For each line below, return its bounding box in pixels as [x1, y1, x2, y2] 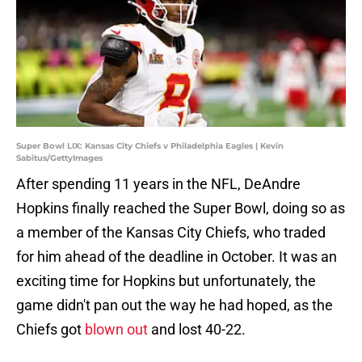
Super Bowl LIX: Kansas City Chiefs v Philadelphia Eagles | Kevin [16, 141, 284, 152]
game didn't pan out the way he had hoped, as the [16, 297, 333, 314]
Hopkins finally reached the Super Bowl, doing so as [16, 200, 345, 217]
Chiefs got [16, 321, 85, 339]
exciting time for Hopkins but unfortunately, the [16, 272, 316, 290]
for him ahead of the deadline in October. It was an [16, 248, 337, 266]
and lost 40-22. [148, 321, 246, 339]
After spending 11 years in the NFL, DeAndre [16, 175, 301, 193]
